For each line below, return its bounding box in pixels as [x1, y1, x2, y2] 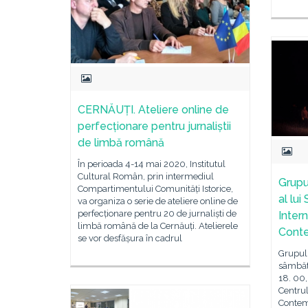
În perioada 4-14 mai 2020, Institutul [78, 158, 225, 169]
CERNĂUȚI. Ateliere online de [78, 102, 229, 116]
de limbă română [78, 135, 164, 149]
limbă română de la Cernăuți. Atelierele [78, 220, 238, 231]
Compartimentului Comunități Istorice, [78, 183, 233, 194]
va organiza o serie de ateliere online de [78, 195, 238, 206]
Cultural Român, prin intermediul [78, 170, 214, 181]
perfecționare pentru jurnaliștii [78, 119, 231, 133]
